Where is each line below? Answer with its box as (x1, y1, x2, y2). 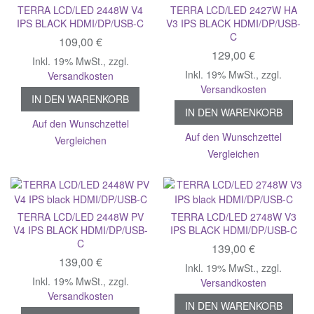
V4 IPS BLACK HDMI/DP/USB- (13, 222, 148, 237)
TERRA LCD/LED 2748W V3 (170, 209, 296, 224)
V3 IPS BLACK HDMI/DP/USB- (166, 15, 301, 30)
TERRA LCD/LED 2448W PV (17, 209, 144, 224)
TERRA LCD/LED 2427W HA (170, 2, 297, 17)
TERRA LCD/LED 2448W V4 (18, 2, 144, 17)
